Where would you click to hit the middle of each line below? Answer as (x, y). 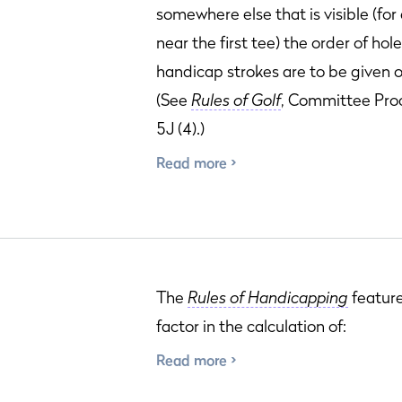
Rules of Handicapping (268, 297)
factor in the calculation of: (251, 326)
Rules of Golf (236, 100)
